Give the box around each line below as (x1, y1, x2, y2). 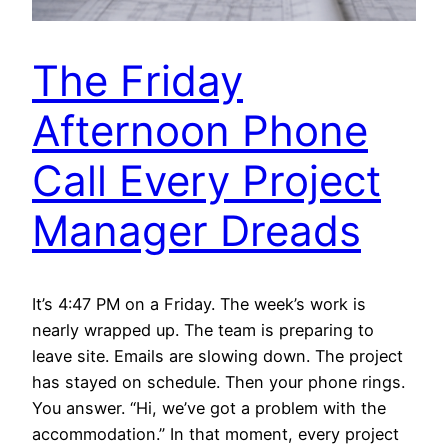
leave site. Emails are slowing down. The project (32, 346, 403, 367)
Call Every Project (32, 155, 381, 207)
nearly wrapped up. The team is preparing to (32, 320, 374, 341)
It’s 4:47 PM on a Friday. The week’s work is (32, 294, 366, 315)
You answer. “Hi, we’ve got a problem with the (32, 398, 386, 419)
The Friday (32, 55, 243, 107)
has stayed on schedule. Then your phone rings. (32, 372, 405, 393)
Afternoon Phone (32, 105, 368, 157)
